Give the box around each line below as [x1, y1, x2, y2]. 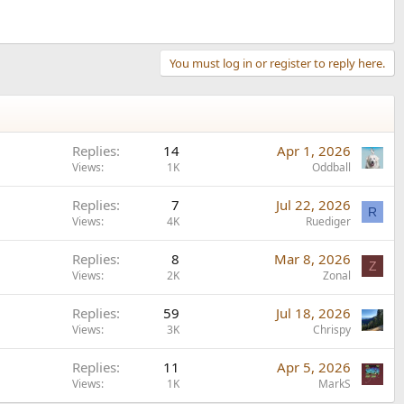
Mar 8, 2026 [274, 249, 351, 268]
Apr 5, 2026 [277, 357, 351, 376]
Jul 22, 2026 [276, 195, 351, 214]
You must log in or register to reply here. [170, 54, 385, 71]
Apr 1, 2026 [277, 141, 351, 160]
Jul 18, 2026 [276, 303, 351, 322]
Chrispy [313, 321, 351, 337]
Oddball [312, 159, 351, 175]
